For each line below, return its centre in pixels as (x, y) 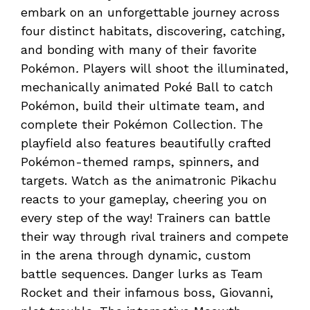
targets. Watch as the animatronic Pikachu (149, 181)
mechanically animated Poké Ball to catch (147, 87)
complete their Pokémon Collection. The (142, 125)
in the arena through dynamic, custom (136, 255)
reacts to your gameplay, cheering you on (144, 199)
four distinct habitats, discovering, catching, (153, 31)
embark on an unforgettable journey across (150, 12)
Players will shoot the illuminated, (186, 69)
